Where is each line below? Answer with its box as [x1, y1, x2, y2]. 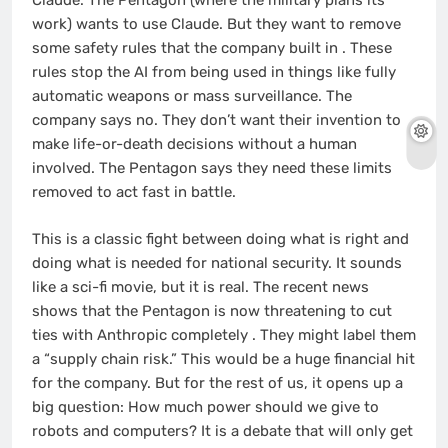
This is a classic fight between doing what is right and [32, 229, 409, 248]
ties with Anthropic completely [32, 325, 252, 344]
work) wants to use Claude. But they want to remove [32, 15, 401, 34]
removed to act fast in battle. [32, 183, 236, 202]
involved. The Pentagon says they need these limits [32, 159, 392, 178]
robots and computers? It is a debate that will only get [32, 421, 413, 440]
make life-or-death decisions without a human [32, 135, 357, 154]
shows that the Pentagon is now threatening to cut [32, 301, 392, 320]
